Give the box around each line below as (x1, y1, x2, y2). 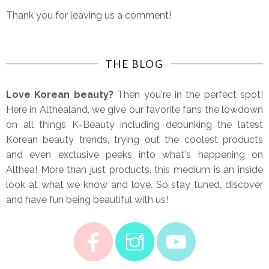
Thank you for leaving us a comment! (6, 9, 171, 21)
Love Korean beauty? (6, 88, 118, 100)
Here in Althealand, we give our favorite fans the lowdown (6, 103, 263, 115)
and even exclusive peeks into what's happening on (6, 148, 263, 160)
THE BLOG (105, 57, 164, 70)
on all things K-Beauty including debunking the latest (6, 118, 263, 130)
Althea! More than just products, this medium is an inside (6, 163, 263, 175)
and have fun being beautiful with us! (6, 193, 168, 205)
